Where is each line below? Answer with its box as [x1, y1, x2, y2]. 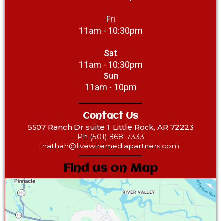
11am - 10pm [84, 82, 137, 93]
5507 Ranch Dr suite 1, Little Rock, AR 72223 [27, 122, 194, 132]
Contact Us [83, 111, 138, 122]
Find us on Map [63, 162, 158, 175]
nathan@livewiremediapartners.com [42, 141, 179, 151]
